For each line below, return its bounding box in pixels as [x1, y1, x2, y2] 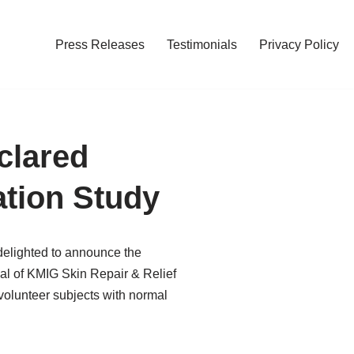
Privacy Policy [259, 38, 339, 51]
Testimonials [167, 38, 237, 51]
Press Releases [55, 38, 145, 51]
